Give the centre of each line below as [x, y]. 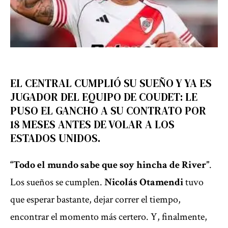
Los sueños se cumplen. [57, 182]
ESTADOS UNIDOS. [55, 138]
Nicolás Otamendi [144, 182]
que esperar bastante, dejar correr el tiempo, [95, 199]
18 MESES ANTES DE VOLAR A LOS [92, 125]
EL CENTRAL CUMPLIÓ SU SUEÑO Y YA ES [111, 83]
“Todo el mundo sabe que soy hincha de [96, 165]
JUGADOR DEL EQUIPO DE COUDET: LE [104, 97]
